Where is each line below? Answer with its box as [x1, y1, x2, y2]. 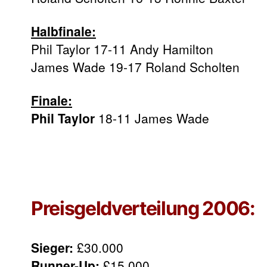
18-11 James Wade [95, 109, 209, 128]
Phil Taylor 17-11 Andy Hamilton [31, 40, 213, 58]
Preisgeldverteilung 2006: [31, 196, 255, 220]
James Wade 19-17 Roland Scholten [31, 58, 240, 76]
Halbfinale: [31, 22, 96, 40]
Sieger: [31, 238, 73, 256]
